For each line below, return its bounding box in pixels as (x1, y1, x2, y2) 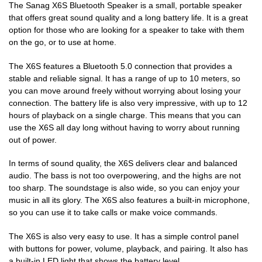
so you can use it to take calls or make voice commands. (9, 208, 218, 218)
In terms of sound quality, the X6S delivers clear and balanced (9, 158, 237, 168)
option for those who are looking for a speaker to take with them (9, 25, 244, 35)
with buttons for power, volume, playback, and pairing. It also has (9, 243, 248, 253)
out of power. (9, 135, 57, 144)
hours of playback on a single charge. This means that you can (9, 110, 241, 120)
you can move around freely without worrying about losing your (9, 85, 241, 95)
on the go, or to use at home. (9, 37, 116, 47)
